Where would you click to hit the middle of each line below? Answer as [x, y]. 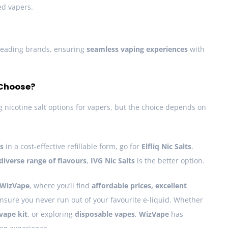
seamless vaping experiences [137, 49]
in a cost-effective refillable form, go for [73, 147]
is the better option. [170, 161]
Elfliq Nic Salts [166, 147]
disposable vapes [105, 214]
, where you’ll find [61, 186]
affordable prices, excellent [139, 186]
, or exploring [51, 214]
